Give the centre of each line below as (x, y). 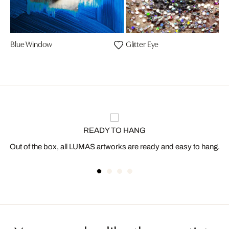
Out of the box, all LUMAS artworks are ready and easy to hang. (114, 146)
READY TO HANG (114, 130)
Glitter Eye (142, 43)
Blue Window (31, 43)
